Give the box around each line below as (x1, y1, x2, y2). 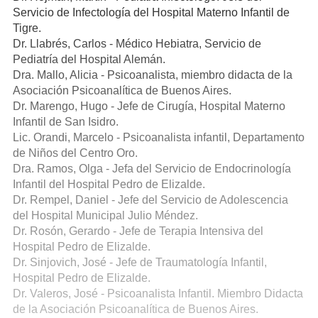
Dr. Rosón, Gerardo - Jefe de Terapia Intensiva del (13, 225, 263, 237)
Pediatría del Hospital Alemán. (13, 53, 165, 65)
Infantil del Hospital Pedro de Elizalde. (13, 178, 205, 190)
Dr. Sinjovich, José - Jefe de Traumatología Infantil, (13, 256, 267, 268)
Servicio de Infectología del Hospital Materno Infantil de (13, 6, 290, 18)
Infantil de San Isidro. (13, 116, 119, 128)
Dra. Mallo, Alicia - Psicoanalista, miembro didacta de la (13, 69, 292, 81)
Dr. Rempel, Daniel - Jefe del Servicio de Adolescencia (13, 194, 288, 206)
